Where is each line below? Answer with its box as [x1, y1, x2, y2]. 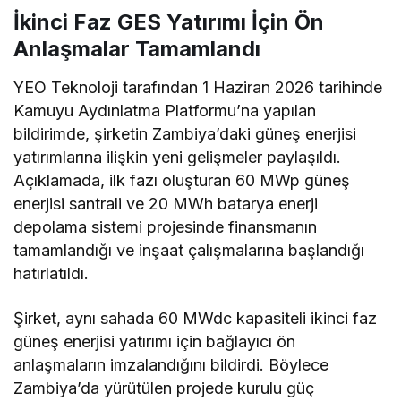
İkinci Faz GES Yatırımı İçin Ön [13, 8, 324, 35]
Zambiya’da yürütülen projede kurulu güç [13, 378, 315, 397]
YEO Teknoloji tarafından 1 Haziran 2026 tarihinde [13, 77, 383, 97]
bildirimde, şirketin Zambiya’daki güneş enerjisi [13, 124, 357, 143]
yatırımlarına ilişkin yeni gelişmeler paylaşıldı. [13, 147, 342, 166]
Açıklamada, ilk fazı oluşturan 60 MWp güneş [13, 170, 351, 190]
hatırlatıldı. [13, 263, 89, 283]
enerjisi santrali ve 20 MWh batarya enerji [13, 193, 319, 213]
